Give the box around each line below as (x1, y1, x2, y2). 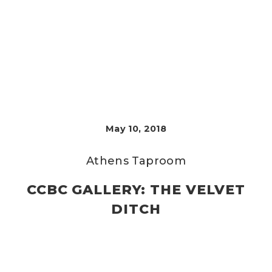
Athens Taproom (86, 154, 186, 168)
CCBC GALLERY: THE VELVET (26, 182, 246, 198)
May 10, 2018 (105, 123, 167, 134)
